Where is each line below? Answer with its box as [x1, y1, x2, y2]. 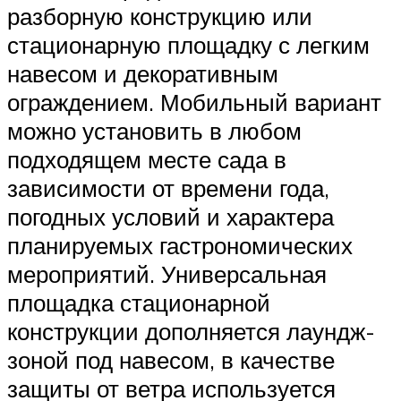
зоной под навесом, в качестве [7, 345, 335, 374]
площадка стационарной [7, 287, 270, 317]
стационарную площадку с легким [7, 30, 370, 59]
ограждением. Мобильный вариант [7, 87, 381, 116]
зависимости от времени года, [7, 173, 329, 202]
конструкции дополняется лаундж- [7, 316, 375, 346]
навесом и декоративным [7, 58, 278, 88]
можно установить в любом [7, 115, 302, 145]
